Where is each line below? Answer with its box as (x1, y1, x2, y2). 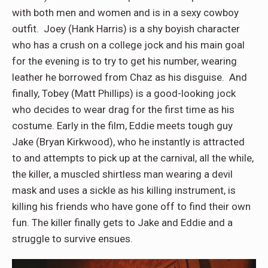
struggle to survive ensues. (12, 232, 133, 245)
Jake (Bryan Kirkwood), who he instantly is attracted (12, 135, 245, 148)
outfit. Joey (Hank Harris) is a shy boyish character (12, 22, 240, 35)
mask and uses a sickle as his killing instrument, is (12, 184, 236, 196)
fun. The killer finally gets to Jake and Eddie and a (12, 216, 233, 229)
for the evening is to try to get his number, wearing (12, 54, 237, 67)
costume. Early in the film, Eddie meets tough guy (12, 119, 233, 132)
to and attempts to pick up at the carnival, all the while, (12, 151, 254, 164)
